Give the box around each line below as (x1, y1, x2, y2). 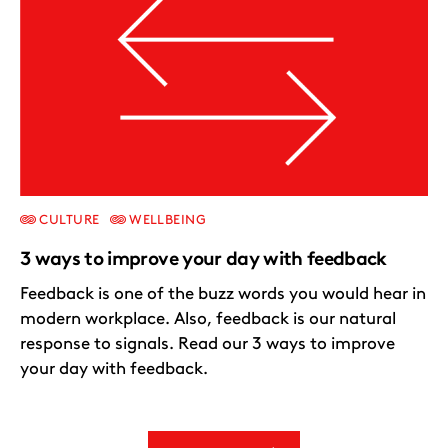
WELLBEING (125, 212, 207, 228)
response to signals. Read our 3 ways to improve (20, 333, 395, 354)
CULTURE (36, 212, 100, 228)
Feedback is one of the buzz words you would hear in (20, 283, 426, 304)
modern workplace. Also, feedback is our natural (20, 308, 396, 329)
